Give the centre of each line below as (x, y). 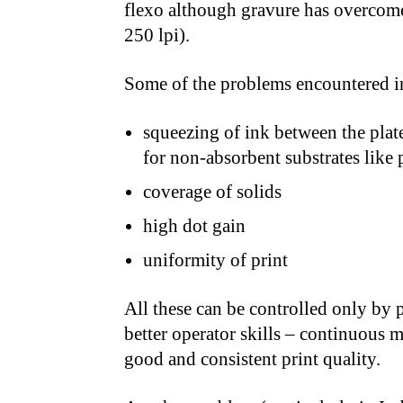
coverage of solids (212, 192)
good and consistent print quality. (252, 359)
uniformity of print (215, 260)
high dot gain (194, 226)
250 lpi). (157, 35)
